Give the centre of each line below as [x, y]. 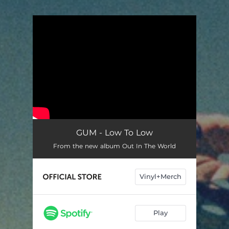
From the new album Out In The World [114, 146]
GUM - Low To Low [114, 132]
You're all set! [85, 41]
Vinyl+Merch [161, 176]
